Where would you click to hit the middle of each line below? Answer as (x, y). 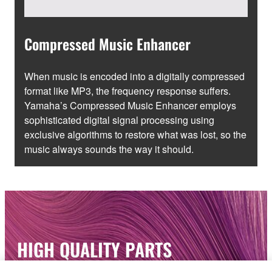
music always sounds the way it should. (109, 149)
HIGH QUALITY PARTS (94, 249)
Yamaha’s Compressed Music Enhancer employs (130, 105)
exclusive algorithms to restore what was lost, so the (135, 134)
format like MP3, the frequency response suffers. (127, 90)
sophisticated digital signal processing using (119, 120)
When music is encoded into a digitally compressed (134, 76)
